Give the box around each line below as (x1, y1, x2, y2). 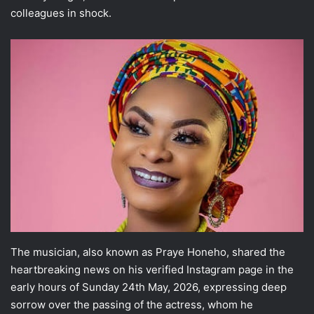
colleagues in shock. (11, 6, 111, 20)
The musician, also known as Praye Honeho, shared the (11, 245, 285, 259)
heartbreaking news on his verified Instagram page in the (11, 262, 294, 276)
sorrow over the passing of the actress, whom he (11, 297, 253, 311)
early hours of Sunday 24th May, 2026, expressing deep (11, 280, 287, 294)
